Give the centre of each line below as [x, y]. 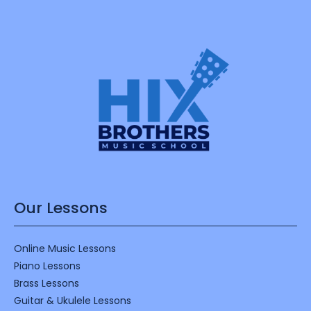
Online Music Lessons [65, 248]
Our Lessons [61, 208]
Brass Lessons [47, 283]
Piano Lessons [47, 266]
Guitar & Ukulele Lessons [73, 300]
